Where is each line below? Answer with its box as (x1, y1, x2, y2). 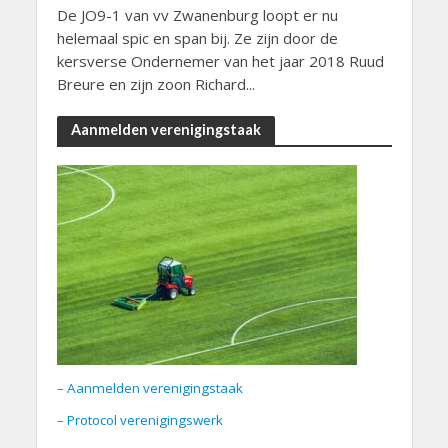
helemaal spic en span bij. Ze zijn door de (56, 28, 338, 49)
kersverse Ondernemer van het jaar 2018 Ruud (56, 51, 384, 72)
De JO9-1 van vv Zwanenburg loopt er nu (56, 5, 338, 26)
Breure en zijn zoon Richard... (56, 74, 255, 95)
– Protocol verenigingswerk (56, 411, 223, 430)
